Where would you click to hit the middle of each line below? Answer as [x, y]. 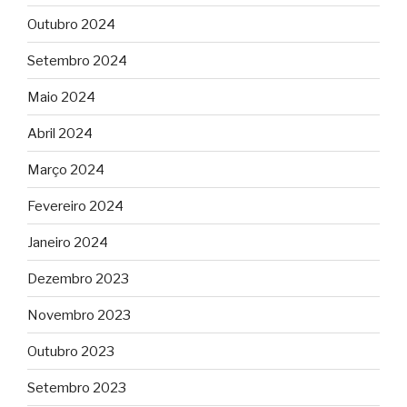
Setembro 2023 [77, 387]
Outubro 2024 [71, 24]
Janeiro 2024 [68, 242]
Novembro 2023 [79, 315]
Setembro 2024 [77, 60]
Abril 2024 [60, 133]
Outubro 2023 [71, 351]
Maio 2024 [61, 97]
